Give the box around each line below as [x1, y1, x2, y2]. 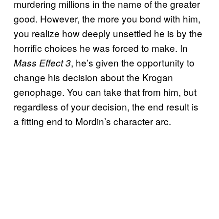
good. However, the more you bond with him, [14, 12, 200, 25]
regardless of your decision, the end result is [14, 100, 198, 113]
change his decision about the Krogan [14, 70, 173, 84]
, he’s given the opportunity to [71, 56, 195, 69]
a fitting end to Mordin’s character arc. [14, 114, 171, 128]
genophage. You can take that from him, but [14, 85, 197, 99]
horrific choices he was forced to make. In [14, 41, 188, 55]
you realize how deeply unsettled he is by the [14, 26, 202, 40]
